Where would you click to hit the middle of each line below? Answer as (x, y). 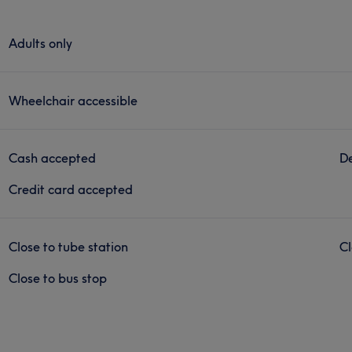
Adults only (41, 43)
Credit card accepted (71, 189)
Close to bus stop (58, 278)
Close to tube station (69, 246)
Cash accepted (53, 158)
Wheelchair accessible (73, 100)
